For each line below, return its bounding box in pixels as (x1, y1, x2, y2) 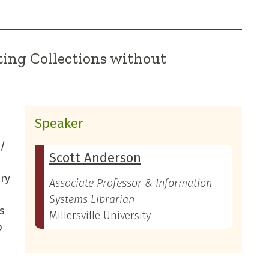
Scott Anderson (49, 149, 141, 166)
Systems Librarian (49, 192, 134, 206)
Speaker (34, 115, 83, 131)
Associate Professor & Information (49, 176, 212, 190)
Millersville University (49, 208, 151, 222)
